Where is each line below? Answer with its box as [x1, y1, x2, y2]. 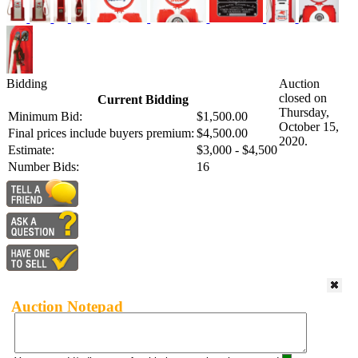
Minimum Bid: [8, 109, 82, 124]
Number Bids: [8, 160, 79, 174]
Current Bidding [97, 93, 189, 107]
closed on [279, 91, 327, 105]
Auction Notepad [11, 297, 123, 315]
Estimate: [8, 143, 54, 157]
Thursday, [279, 105, 329, 120]
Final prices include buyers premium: [8, 126, 194, 141]
